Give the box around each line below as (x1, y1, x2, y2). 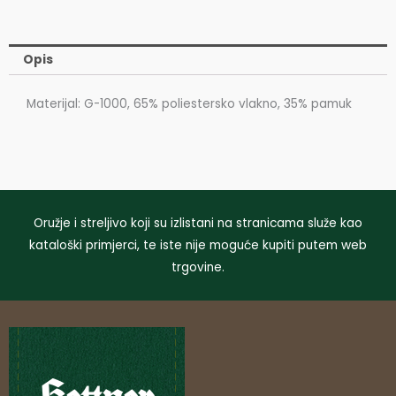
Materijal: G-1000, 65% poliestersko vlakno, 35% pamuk (27, 95, 352, 113)
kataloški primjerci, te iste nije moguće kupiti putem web (29, 236, 367, 254)
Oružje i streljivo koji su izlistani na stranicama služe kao (34, 214, 362, 232)
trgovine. (171, 258, 225, 276)
